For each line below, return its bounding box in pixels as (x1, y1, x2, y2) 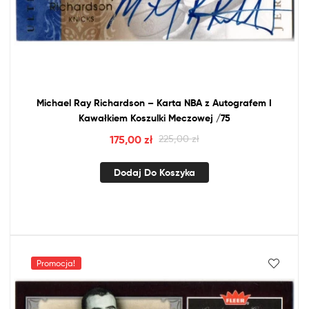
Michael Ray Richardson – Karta (37, 97, 184, 110)
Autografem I (210, 97, 272, 110)
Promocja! (37, 257, 76, 268)
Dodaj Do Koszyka (113, 166, 195, 179)
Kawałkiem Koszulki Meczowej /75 (78, 112, 230, 125)
